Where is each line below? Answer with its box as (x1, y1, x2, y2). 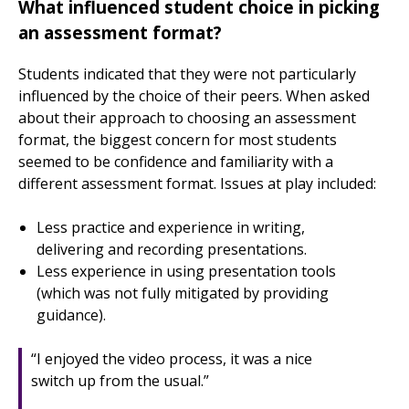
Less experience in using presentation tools (37, 260, 336, 281)
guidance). (37, 304, 106, 325)
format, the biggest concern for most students (18, 129, 337, 150)
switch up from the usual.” (31, 370, 209, 391)
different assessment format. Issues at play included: (18, 173, 376, 194)
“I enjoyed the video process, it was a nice (31, 348, 312, 369)
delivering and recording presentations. (37, 238, 307, 259)
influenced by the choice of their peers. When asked (18, 85, 370, 106)
